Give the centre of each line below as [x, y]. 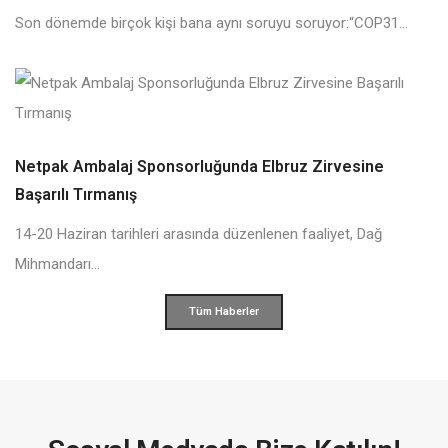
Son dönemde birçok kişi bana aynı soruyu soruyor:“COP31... [211, 22]
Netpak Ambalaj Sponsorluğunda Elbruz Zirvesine [199, 166]
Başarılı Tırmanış [76, 194]
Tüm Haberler [224, 311]
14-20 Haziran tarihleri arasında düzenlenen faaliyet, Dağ [198, 233]
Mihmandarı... [57, 263]
